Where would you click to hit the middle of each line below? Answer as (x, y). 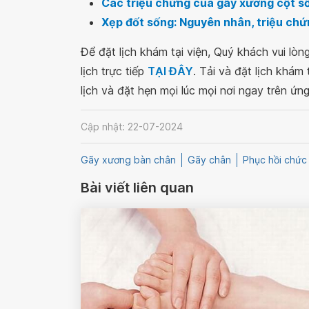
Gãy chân (209, 160)
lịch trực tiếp (114, 71)
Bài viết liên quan (137, 188)
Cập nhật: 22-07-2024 (132, 126)
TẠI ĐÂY (170, 71)
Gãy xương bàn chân (128, 160)
